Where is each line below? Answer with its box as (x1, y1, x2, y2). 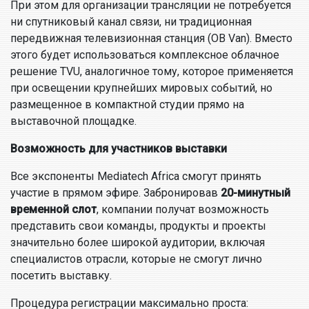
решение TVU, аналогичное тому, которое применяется (10, 65, 293, 78)
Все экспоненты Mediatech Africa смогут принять (10, 170, 261, 183)
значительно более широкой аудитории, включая (10, 236, 265, 249)
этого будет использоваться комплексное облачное (10, 48, 279, 61)
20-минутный (221, 186, 290, 199)
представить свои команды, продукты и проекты (10, 219, 266, 232)
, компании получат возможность (97, 203, 269, 216)
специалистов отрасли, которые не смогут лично (10, 252, 262, 266)
